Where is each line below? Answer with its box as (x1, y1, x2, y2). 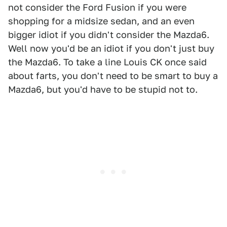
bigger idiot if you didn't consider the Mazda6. (8, 29, 209, 40)
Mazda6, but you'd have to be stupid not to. (8, 84, 198, 95)
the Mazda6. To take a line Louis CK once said (8, 57, 207, 67)
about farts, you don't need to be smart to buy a (8, 70, 218, 81)
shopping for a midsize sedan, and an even (8, 16, 195, 26)
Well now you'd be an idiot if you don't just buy (8, 43, 214, 54)
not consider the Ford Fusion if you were (8, 2, 186, 13)
